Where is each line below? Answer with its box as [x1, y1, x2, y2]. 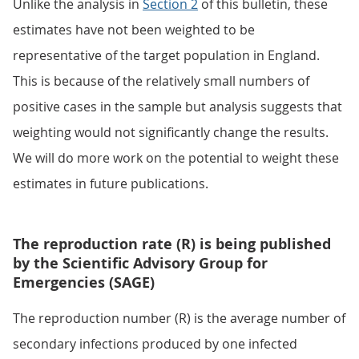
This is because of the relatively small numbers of [13, 72, 309, 90]
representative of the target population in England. [13, 46, 320, 64]
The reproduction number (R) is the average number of [13, 309, 345, 327]
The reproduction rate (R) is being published [13, 234, 331, 254]
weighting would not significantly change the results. [13, 123, 329, 141]
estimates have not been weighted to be [13, 21, 255, 38]
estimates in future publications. [13, 175, 208, 192]
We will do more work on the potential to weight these [13, 149, 339, 167]
